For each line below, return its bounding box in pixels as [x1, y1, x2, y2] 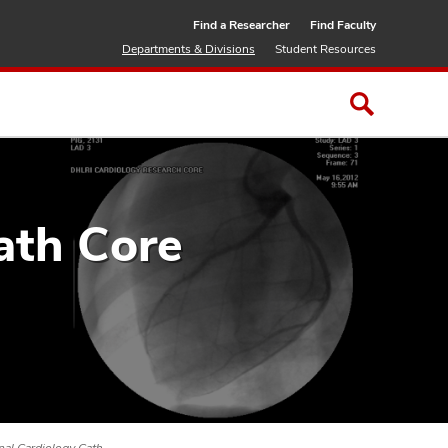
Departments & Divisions [122, 41, 255, 57]
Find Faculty [310, 17, 376, 33]
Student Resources [275, 41, 376, 57]
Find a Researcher [193, 17, 290, 33]
